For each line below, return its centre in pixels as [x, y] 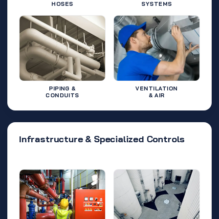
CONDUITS [62, 95]
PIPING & [62, 88]
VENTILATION [157, 88]
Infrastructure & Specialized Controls [102, 139]
